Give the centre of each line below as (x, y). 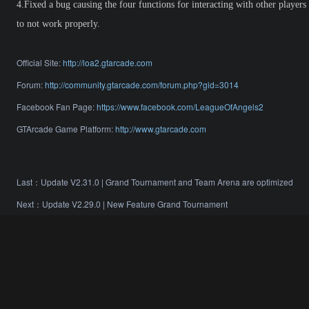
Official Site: (40, 62)
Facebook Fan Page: (57, 107)
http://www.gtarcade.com (161, 129)
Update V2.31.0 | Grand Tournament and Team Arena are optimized (167, 182)
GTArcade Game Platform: (66, 129)
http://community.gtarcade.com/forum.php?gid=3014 (142, 84)
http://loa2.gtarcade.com (108, 62)
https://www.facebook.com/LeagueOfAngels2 (180, 107)
